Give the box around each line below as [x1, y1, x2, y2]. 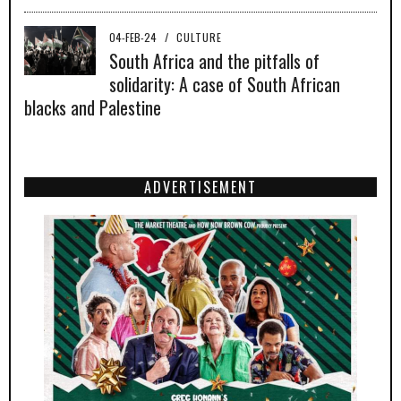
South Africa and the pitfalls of [109, 47, 320, 75]
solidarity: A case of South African [109, 71, 340, 98]
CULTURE [176, 30, 222, 46]
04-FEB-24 [109, 30, 159, 46]
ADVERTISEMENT [144, 176, 257, 199]
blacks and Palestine [24, 94, 161, 122]
